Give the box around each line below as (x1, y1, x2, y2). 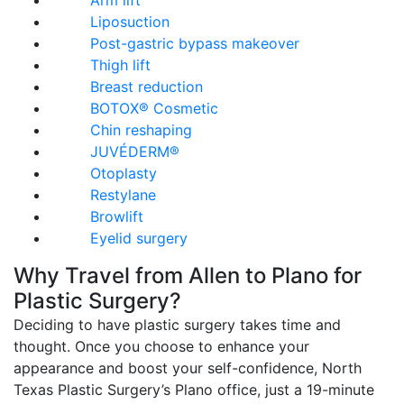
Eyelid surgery (90, 229, 188, 248)
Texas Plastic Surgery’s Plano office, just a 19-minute (14, 381, 374, 399)
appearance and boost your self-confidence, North (14, 359, 362, 378)
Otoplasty (90, 164, 157, 183)
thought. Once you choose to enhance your (14, 337, 309, 356)
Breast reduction (90, 78, 203, 96)
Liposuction (90, 13, 170, 32)
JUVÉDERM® (90, 142, 179, 161)
